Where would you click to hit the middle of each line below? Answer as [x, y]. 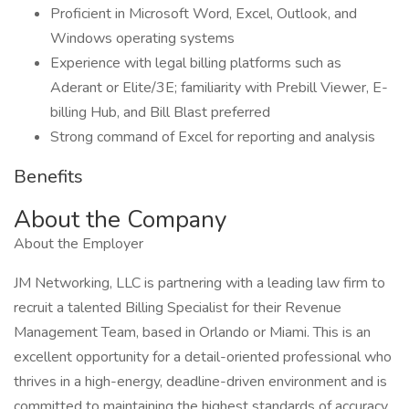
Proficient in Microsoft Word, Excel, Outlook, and [204, 14]
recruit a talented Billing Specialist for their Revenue [178, 308]
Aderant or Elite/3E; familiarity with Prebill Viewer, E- [219, 88]
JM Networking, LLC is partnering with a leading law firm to [199, 283]
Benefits [48, 177]
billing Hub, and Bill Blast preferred [160, 112]
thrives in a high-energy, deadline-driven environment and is [200, 382]
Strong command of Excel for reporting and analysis [213, 137]
